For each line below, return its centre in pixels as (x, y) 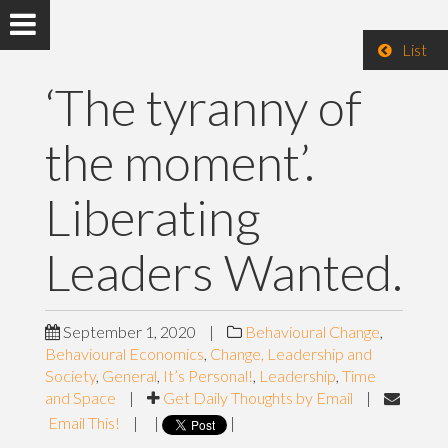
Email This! (83, 422)
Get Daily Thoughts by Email (257, 397)
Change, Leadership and (290, 353)
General (129, 375)
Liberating (152, 217)
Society (70, 375)
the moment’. (179, 162)
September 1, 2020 (127, 331)
